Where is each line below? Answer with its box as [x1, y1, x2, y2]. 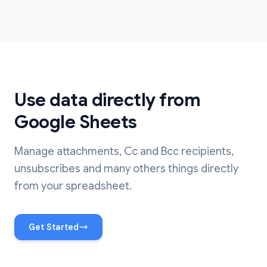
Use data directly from [14, 89, 200, 112]
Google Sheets [14, 111, 137, 134]
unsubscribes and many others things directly [14, 162, 238, 176]
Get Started [29, 222, 79, 233]
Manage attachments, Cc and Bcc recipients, [14, 145, 234, 159]
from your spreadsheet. [14, 179, 132, 193]
